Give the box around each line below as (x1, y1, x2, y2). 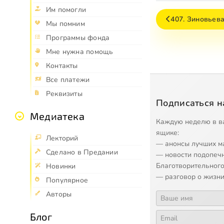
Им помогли (46, 5, 86, 15)
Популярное (46, 175, 88, 185)
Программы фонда (46, 33, 110, 43)
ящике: (156, 127, 179, 137)
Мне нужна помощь (46, 47, 113, 57)
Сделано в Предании (46, 147, 118, 157)
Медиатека (30, 110, 84, 122)
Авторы (46, 189, 72, 199)
